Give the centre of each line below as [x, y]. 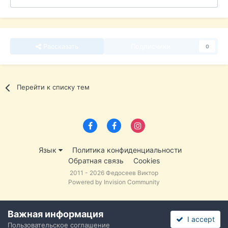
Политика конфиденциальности [127, 150]
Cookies [147, 160]
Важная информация [55, 214]
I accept [199, 219]
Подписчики [151, 47]
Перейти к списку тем [53, 87]
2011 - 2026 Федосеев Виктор [114, 173]
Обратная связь [96, 160]
